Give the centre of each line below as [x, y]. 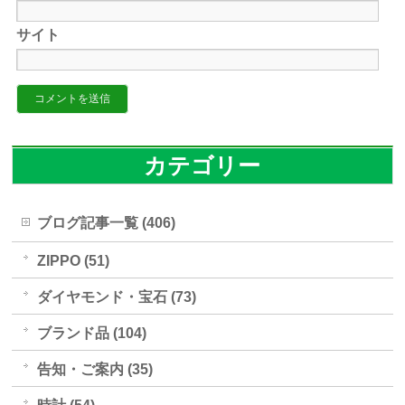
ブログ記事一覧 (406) [107, 223]
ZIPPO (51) [74, 261]
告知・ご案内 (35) [95, 370]
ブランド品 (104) [92, 334]
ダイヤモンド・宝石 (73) [117, 297]
